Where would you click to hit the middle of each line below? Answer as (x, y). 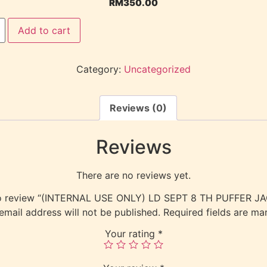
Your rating (131, 233)
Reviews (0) (138, 108)
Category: (100, 69)
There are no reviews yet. (133, 175)
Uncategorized (157, 69)
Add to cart (44, 31)
